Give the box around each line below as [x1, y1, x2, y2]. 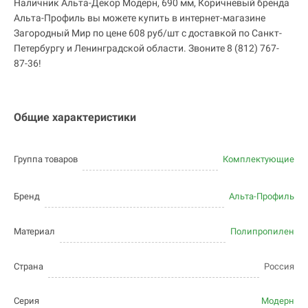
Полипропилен [230, 226, 294, 237]
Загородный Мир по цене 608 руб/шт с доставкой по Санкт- [14, 27, 282, 39]
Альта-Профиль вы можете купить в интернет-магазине [14, 12, 265, 24]
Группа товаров [14, 154, 78, 165]
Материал [14, 226, 55, 237]
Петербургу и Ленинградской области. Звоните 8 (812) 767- [14, 43, 279, 54]
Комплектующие [223, 154, 294, 165]
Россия [264, 261, 294, 272]
